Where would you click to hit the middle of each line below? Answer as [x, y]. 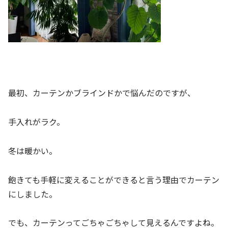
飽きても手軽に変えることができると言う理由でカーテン [114, 179]
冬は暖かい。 [33, 150]
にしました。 [33, 194]
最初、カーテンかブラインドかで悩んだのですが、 [102, 93]
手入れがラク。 [36, 122]
